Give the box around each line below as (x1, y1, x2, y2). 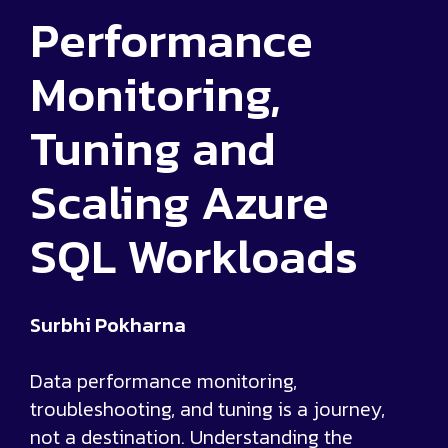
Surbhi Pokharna (30, 310, 186, 341)
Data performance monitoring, (30, 366, 297, 397)
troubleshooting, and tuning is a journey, (30, 394, 385, 425)
